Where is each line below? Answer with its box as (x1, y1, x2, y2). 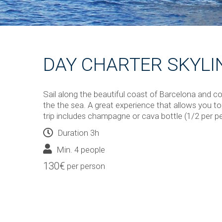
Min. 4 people (57, 144, 105, 155)
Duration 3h (58, 127, 99, 138)
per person (67, 161, 105, 171)
